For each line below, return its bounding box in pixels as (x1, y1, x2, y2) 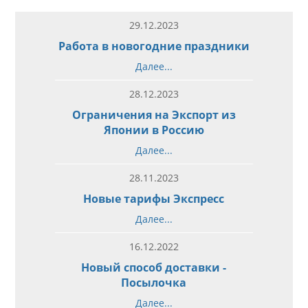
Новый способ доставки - (81, 259, 227, 275)
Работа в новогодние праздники (58, 38, 250, 54)
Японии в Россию (103, 122, 204, 137)
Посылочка (121, 274, 187, 290)
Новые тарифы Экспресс (83, 190, 225, 206)
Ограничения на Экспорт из (71, 107, 236, 122)
